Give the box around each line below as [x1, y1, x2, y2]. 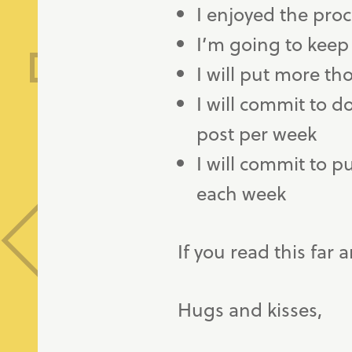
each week [196, 178, 287, 207]
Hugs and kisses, [178, 295, 323, 323]
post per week [196, 119, 317, 147]
